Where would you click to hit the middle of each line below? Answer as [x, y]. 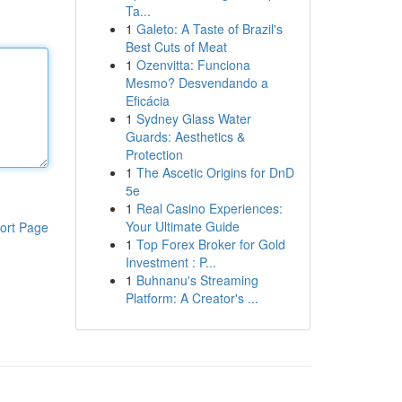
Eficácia [147, 100]
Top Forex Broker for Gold [210, 244]
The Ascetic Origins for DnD [215, 172]
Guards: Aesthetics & [185, 136]
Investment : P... [170, 262]
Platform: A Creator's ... [192, 298]
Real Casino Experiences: [209, 208]
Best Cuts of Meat [176, 47]
